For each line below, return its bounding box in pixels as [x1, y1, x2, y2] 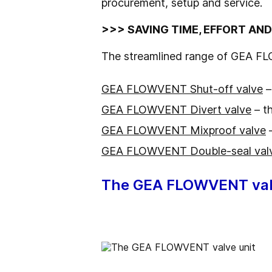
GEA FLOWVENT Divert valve [101, 103, 251, 116]
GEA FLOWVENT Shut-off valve [101, 83, 263, 95]
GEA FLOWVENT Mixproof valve [101, 124, 266, 137]
